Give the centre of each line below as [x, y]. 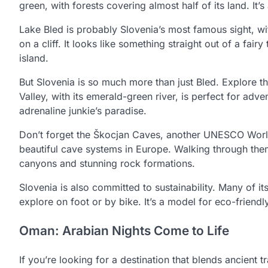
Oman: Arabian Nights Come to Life [124, 230]
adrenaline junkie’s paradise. [83, 111]
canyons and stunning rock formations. [107, 164]
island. [34, 58]
